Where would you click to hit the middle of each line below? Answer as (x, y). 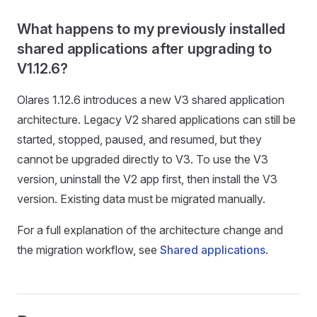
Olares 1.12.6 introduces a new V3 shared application (151, 99)
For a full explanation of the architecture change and (150, 230)
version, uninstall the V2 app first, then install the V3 (147, 179)
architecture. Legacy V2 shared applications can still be (156, 119)
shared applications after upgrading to (144, 48)
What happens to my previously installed (151, 29)
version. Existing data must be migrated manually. (141, 198)
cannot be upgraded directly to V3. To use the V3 (143, 159)
